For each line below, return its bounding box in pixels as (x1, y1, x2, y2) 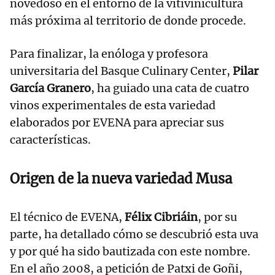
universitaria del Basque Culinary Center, (10, 64, 233, 79)
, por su (198, 210, 237, 225)
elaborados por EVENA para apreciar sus (10, 115, 224, 130)
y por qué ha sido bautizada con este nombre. (10, 244, 250, 259)
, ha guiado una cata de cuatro (91, 81, 249, 96)
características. (10, 133, 91, 147)
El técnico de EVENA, (10, 210, 125, 225)
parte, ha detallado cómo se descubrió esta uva (10, 227, 258, 242)
